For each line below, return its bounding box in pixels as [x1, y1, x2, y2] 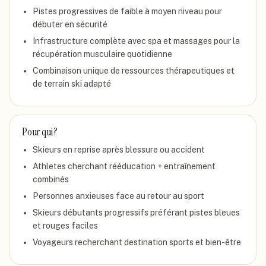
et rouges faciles [33, 221, 98, 230]
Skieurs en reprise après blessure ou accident [33, 145, 205, 154]
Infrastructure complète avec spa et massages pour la [33, 36, 240, 46]
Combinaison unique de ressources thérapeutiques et [33, 66, 235, 75]
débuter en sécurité [33, 20, 107, 29]
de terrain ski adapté [33, 79, 111, 88]
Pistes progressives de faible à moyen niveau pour [33, 7, 222, 16]
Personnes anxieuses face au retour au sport [33, 191, 204, 201]
